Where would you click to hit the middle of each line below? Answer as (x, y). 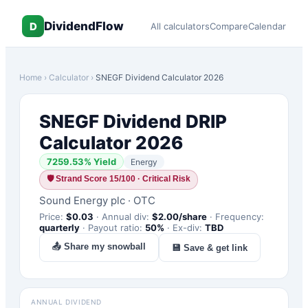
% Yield (100, 162)
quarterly (59, 228)
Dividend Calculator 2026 (173, 77)
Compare (229, 26)
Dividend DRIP (163, 121)
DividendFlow (84, 26)
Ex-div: (189, 228)
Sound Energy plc (82, 200)
